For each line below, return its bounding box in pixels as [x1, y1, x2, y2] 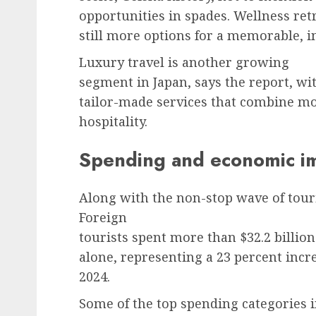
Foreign [79, 208, 127, 226]
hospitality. [79, 113, 147, 130]
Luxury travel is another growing [79, 54, 289, 71]
